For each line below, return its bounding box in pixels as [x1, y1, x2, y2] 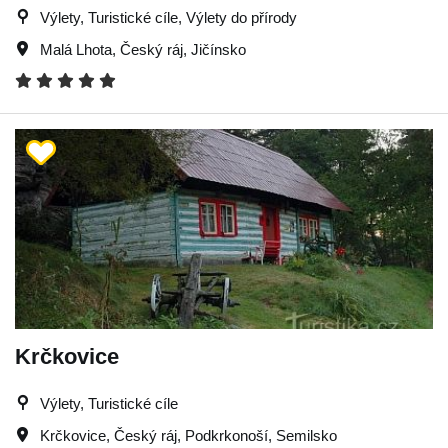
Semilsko [276, 426, 337, 444]
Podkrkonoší [185, 426, 268, 444]
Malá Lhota [40, 40, 112, 58]
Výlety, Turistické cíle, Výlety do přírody [40, 8, 297, 26]
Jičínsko [191, 40, 246, 58]
